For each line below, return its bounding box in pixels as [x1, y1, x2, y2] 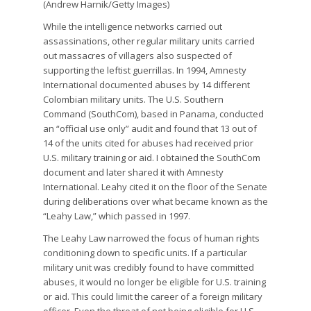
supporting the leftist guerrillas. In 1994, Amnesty [43, 64, 247, 77]
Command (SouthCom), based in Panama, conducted [43, 108, 264, 121]
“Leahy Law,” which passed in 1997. [43, 210, 191, 223]
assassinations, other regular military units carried [43, 35, 255, 48]
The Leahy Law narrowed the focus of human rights [43, 232, 260, 245]
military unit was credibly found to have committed [43, 261, 255, 274]
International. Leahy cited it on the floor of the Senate [43, 180, 268, 194]
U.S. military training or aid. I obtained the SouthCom [43, 151, 261, 165]
